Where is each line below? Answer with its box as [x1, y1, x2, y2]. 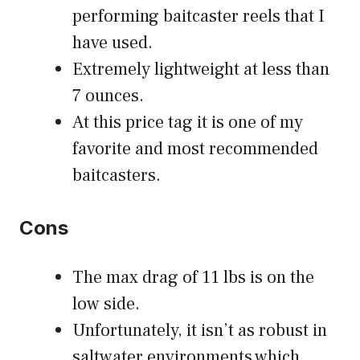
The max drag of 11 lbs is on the [72, 266, 314, 289]
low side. [72, 292, 140, 316]
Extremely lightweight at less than [72, 58, 329, 81]
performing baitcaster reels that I [72, 5, 325, 28]
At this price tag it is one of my [72, 111, 303, 134]
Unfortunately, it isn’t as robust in [72, 319, 327, 342]
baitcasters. [72, 164, 161, 187]
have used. [72, 31, 153, 55]
